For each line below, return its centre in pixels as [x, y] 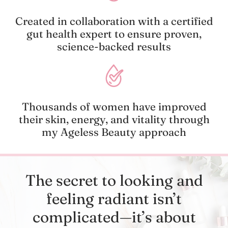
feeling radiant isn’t [114, 198]
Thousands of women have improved [114, 106]
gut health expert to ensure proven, [114, 33]
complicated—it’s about [114, 217]
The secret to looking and [114, 180]
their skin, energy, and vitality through [114, 119]
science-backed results [114, 46]
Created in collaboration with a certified [114, 21]
